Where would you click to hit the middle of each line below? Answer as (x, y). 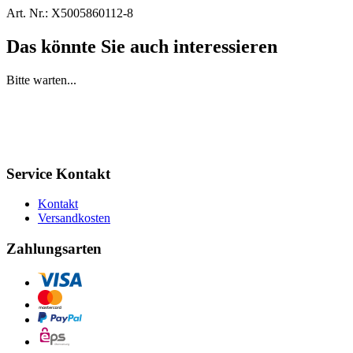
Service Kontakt (58, 173)
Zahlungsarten (54, 248)
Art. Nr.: (27, 13)
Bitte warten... (41, 80)
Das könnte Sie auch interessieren (142, 46)
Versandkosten (74, 218)
